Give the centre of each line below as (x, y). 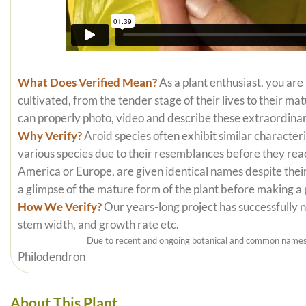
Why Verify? (50, 136)
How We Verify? (59, 207)
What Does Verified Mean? (87, 83)
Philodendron (51, 257)
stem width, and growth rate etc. (98, 225)
